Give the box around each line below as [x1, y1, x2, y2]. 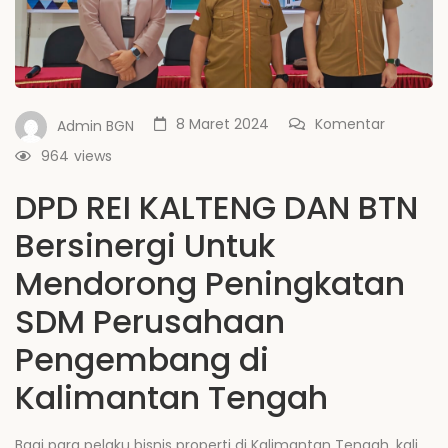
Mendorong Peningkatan [15, 261, 405, 307]
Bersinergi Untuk [15, 223, 275, 269]
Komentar [315, 114, 385, 135]
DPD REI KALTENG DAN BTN [15, 185, 418, 231]
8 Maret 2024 [176, 114, 269, 135]
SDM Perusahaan [15, 299, 285, 345]
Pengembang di [15, 337, 269, 383]
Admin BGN [57, 116, 134, 137]
